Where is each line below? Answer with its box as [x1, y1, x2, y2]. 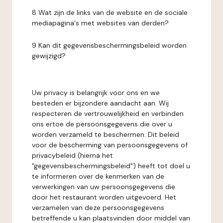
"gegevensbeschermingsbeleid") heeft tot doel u [32, 161, 190, 170]
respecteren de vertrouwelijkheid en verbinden [32, 109, 184, 118]
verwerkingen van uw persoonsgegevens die [32, 182, 175, 191]
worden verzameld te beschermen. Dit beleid [32, 130, 179, 139]
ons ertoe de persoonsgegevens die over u [32, 119, 172, 128]
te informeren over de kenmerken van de [32, 172, 164, 181]
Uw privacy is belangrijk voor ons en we [32, 88, 160, 97]
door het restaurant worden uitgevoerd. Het [32, 193, 176, 202]
